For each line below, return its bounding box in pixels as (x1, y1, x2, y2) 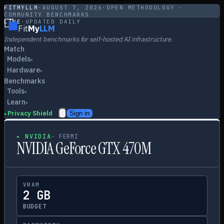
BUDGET (23, 202, 46, 210)
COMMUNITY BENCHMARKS (4, 11, 89, 18)
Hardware (7, 65, 40, 74)
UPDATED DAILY (25, 18, 81, 25)
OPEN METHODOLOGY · (106, 4, 183, 11)
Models (7, 54, 30, 63)
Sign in (69, 109, 89, 117)
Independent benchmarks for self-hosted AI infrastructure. (4, 35, 173, 43)
